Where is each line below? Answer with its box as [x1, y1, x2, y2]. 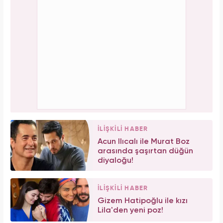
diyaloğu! [98, 157, 133, 165]
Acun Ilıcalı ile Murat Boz [98, 138, 190, 146]
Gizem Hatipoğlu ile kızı [98, 197, 188, 205]
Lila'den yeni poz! [98, 206, 163, 215]
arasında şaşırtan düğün [98, 147, 193, 156]
